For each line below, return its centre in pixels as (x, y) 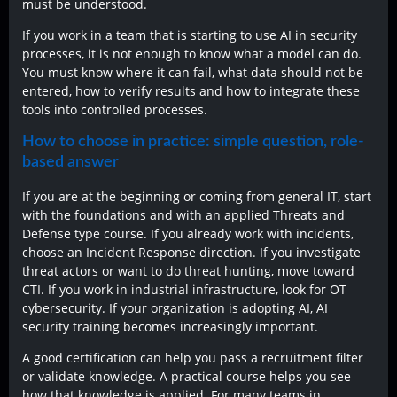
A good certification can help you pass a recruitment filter (193, 358)
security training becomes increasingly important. (170, 326)
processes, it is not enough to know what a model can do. (192, 54)
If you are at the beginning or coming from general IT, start (197, 196)
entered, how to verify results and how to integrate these (191, 91)
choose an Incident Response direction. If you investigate (191, 252)
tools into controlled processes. (115, 110)
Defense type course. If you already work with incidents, (188, 233)
